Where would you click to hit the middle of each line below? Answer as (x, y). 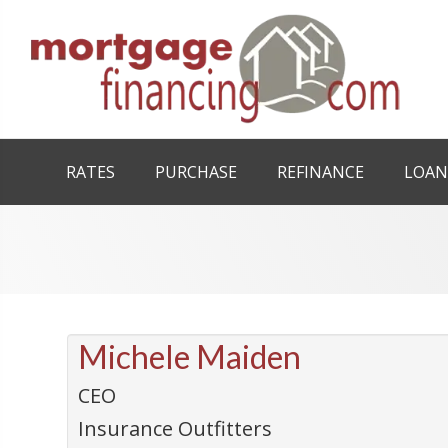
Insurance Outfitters (175, 428)
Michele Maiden (190, 356)
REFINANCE (320, 172)
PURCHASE (196, 172)
